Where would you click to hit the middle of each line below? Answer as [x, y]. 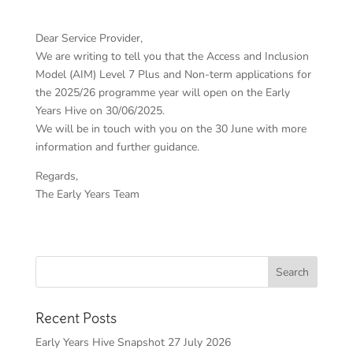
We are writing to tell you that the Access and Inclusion [172, 57]
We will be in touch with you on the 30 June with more [171, 129]
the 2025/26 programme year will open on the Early [162, 93]
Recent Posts [76, 318]
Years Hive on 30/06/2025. [100, 111]
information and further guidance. [117, 147]
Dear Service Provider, [90, 39]
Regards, [58, 176]
